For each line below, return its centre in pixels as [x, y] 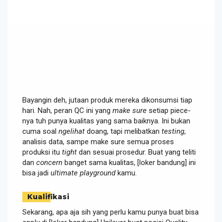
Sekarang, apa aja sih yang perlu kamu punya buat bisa [111, 212]
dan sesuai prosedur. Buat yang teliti [136, 152]
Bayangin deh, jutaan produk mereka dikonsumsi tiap [107, 100]
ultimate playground [83, 173]
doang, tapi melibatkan [123, 131]
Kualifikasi [48, 196]
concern [49, 162]
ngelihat [72, 131]
